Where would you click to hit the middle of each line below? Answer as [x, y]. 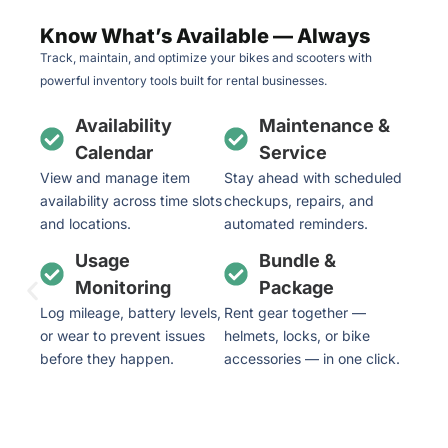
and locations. [85, 223]
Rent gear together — [295, 312]
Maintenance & [324, 125]
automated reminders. [296, 223]
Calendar [114, 152]
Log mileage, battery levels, [130, 312]
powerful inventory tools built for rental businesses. [183, 80]
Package [296, 287]
